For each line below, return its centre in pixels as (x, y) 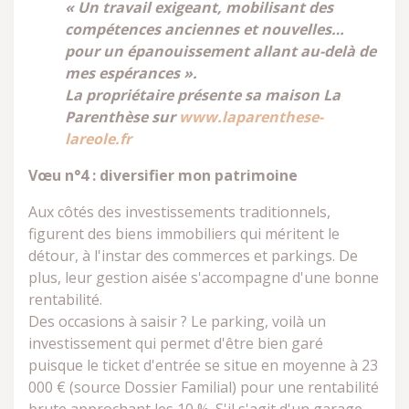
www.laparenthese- (251, 117)
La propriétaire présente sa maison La (203, 95)
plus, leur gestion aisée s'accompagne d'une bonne (204, 278)
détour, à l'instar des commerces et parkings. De (193, 256)
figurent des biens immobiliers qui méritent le (184, 234)
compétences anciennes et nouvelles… (204, 29)
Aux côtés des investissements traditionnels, (179, 212)
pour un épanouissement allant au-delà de (220, 51)
